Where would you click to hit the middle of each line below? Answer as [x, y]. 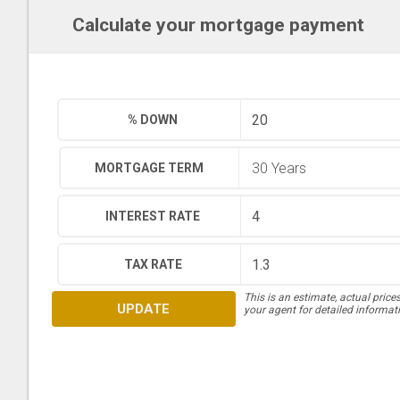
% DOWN [153, 120]
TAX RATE [153, 264]
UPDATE [144, 309]
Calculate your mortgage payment [218, 25]
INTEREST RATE [153, 216]
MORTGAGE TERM [150, 168]
